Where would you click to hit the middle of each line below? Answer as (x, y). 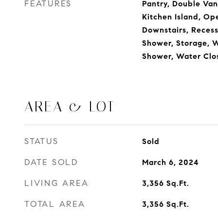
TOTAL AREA (55, 204)
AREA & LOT (70, 107)
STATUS (42, 141)
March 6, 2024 (170, 162)
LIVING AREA (57, 183)
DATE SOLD (51, 162)
